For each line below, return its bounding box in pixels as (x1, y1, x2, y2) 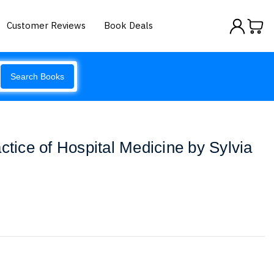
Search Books (10, 72, 64, 81)
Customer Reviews (7, 19, 86, 31)
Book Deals (104, 19, 154, 31)
